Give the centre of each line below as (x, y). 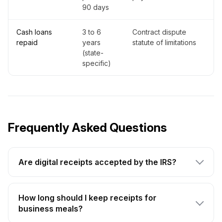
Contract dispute (159, 32)
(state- (93, 53)
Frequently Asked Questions (87, 128)
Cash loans (34, 32)
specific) (97, 63)
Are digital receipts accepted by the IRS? (97, 162)
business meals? (51, 209)
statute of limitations (164, 43)
